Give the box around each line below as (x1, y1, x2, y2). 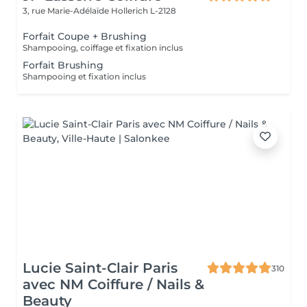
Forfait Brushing (23, 59, 103, 71)
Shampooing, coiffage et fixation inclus (23, 42, 183, 53)
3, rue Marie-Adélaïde (23, 5, 111, 16)
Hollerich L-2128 (111, 5, 176, 16)
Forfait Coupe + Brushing (23, 30, 147, 42)
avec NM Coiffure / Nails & (23, 276, 204, 293)
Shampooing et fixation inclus (23, 71, 146, 82)
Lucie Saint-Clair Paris (23, 260, 177, 276)
